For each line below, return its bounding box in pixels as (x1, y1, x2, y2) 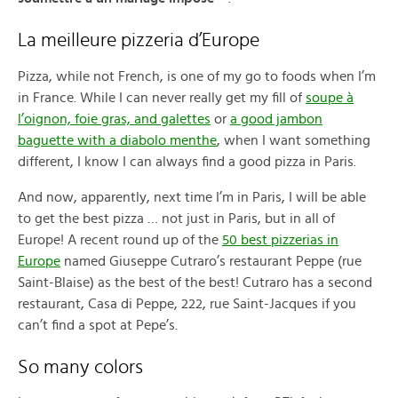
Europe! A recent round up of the (18, 232, 222, 247)
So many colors (18, 356, 143, 377)
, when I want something (217, 132, 370, 147)
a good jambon (230, 111, 322, 126)
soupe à (306, 90, 354, 105)
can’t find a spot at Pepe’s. (18, 317, 178, 332)
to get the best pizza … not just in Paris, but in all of (18, 211, 335, 226)
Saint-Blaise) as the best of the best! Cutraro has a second (18, 275, 372, 290)
